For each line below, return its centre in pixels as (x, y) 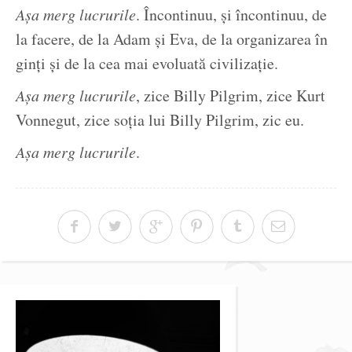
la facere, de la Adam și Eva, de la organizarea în (172, 39)
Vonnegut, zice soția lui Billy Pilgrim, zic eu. (160, 120)
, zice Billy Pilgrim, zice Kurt (231, 96)
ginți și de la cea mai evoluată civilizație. (147, 64)
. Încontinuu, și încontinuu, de (231, 15)
